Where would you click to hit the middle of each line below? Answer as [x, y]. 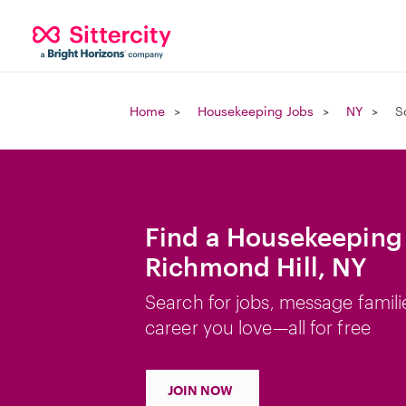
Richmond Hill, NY [256, 266]
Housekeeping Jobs [256, 111]
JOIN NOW [200, 390]
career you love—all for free [258, 327]
